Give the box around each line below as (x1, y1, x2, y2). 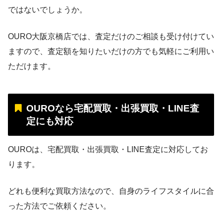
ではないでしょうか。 (8, 5, 87, 14)
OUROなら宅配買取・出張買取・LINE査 (26, 103, 199, 113)
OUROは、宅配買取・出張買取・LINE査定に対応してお (8, 145, 208, 154)
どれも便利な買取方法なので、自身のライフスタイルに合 (8, 186, 214, 195)
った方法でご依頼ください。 (8, 201, 111, 210)
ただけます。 (8, 62, 55, 71)
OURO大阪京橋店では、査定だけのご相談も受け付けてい (8, 32, 214, 41)
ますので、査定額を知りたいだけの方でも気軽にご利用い (8, 47, 214, 56)
